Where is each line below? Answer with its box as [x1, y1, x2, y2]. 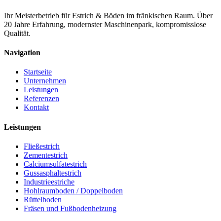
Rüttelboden [24, 195, 62, 204]
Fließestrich [24, 142, 60, 150]
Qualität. [4, 29, 31, 37]
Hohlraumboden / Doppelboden [24, 186, 123, 195]
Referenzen [24, 94, 59, 103]
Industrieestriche [24, 177, 74, 186]
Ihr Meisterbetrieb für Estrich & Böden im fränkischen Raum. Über [4, 11, 213, 20]
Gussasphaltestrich [24, 168, 81, 177]
